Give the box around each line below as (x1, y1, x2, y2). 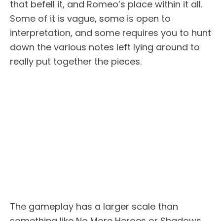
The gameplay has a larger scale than (10, 200, 178, 213)
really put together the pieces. (10, 55, 142, 68)
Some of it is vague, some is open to (10, 12, 171, 25)
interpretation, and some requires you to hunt (10, 26, 211, 39)
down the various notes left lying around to (10, 40, 200, 53)
